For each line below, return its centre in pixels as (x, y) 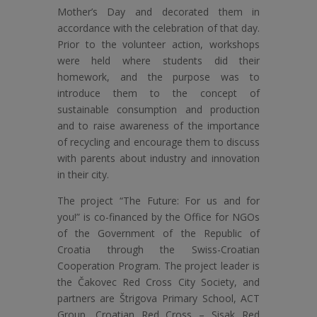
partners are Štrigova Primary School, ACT (158, 298)
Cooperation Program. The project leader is (158, 265)
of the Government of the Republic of (158, 233)
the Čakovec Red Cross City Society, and (158, 282)
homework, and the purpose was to (158, 76)
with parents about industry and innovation (158, 158)
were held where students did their (158, 60)
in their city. (83, 174)
